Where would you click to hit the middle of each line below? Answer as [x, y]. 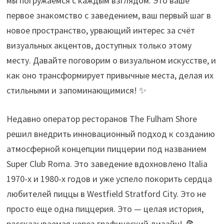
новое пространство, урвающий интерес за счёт [101, 30]
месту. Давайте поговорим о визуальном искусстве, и [111, 60]
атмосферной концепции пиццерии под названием [107, 148]
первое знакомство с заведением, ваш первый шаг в [109, 15]
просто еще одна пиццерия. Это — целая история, [105, 208]
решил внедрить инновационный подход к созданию [111, 133]
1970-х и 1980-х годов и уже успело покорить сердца [109, 178]
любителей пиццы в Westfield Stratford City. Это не [106, 193]
